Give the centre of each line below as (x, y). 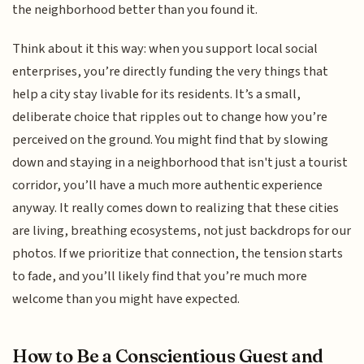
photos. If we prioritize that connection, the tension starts (178, 254)
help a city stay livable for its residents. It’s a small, (157, 95)
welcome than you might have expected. (126, 299)
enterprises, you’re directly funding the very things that (171, 72)
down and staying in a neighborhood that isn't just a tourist (180, 163)
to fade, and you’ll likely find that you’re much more (160, 277)
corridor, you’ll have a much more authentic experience (168, 186)
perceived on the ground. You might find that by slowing (171, 140)
